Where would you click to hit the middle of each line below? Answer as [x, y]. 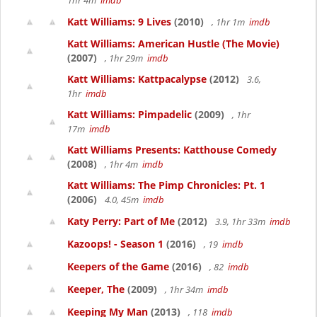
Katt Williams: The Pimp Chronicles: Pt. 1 [166, 185]
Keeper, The [96, 289]
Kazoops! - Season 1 [115, 244]
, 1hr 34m [185, 289]
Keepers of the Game [118, 266]
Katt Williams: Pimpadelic [129, 114]
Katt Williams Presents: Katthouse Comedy [172, 150]
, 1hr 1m [229, 22]
